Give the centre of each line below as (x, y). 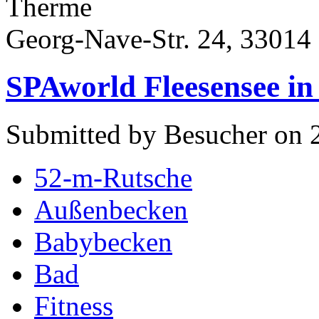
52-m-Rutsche (113, 178)
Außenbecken (111, 210)
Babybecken (103, 242)
